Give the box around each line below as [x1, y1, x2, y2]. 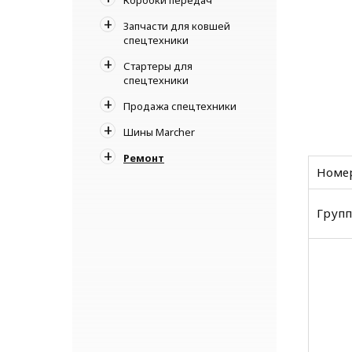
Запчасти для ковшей [123, 18, 230, 33]
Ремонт [123, 150, 164, 165]
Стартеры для [123, 58, 192, 73]
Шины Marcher [123, 124, 195, 139]
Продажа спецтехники [123, 98, 236, 113]
